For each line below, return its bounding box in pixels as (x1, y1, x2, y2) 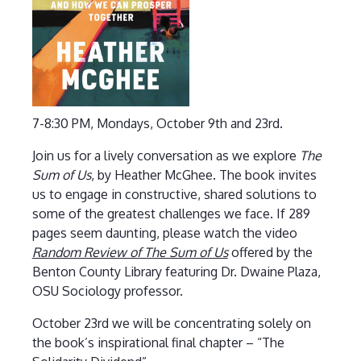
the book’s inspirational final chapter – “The (31, 334, 284, 351)
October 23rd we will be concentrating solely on (31, 314, 311, 331)
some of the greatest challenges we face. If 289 (31, 205, 310, 222)
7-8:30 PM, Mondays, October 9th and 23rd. (31, 114, 283, 131)
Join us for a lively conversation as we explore (31, 147, 300, 164)
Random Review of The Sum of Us (31, 243, 228, 260)
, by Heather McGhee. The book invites (90, 166, 317, 183)
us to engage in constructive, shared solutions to (31, 185, 317, 202)
